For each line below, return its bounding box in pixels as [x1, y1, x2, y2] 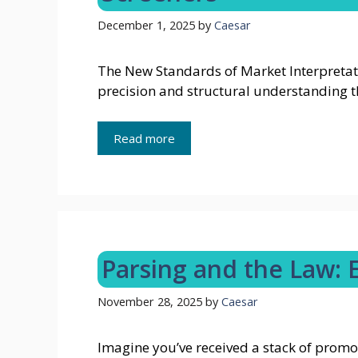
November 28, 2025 [97, 293, 202, 309]
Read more [113, 129, 175, 146]
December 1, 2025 [97, 18, 195, 34]
